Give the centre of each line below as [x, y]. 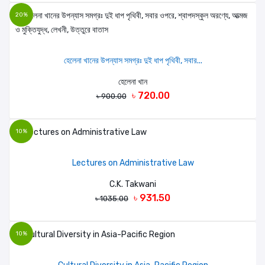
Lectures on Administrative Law [133, 163]
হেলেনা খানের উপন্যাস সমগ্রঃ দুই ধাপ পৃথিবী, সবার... [133, 60]
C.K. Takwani [133, 184]
